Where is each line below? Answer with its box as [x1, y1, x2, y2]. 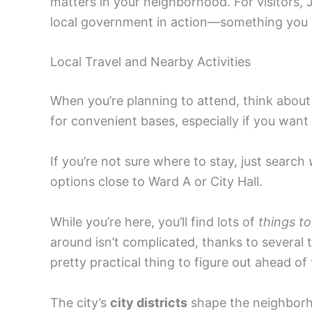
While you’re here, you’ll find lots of [50, 214, 258, 229]
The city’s [50, 295, 110, 310]
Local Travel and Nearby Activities [50, 54, 251, 70]
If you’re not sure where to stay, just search [50, 154, 309, 169]
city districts [110, 295, 187, 310]
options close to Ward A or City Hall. [50, 174, 263, 189]
